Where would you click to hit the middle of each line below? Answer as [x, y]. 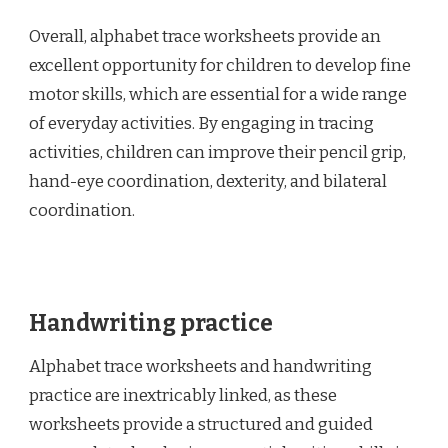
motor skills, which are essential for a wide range [218, 94]
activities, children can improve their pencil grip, [217, 152]
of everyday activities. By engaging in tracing [201, 123]
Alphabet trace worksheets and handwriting [200, 367]
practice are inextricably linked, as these [183, 396]
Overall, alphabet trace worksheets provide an [205, 36]
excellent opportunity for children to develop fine [220, 65]
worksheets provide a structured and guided [201, 425]
